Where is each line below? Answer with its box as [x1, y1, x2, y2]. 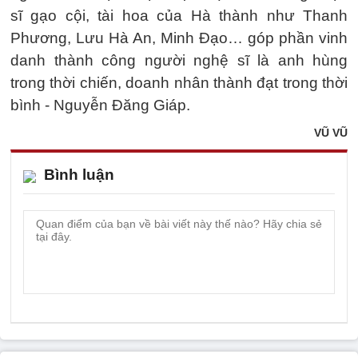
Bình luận [44, 165, 114, 183]
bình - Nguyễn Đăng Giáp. [10, 96, 190, 113]
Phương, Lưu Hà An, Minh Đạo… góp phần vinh [10, 29, 348, 46]
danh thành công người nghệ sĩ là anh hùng [10, 51, 348, 69]
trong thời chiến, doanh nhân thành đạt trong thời [10, 74, 348, 91]
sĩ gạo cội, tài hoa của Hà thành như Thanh [10, 6, 348, 24]
